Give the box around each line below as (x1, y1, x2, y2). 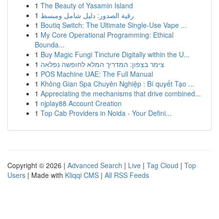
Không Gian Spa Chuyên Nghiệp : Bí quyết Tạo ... (41, 79, 194, 88)
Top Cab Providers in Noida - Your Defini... (41, 108, 172, 118)
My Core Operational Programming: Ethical (41, 30, 174, 40)
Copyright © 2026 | (7, 160, 67, 170)
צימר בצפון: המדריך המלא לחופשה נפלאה (41, 59, 164, 69)
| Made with (25, 170, 65, 180)
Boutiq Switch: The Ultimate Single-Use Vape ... (41, 20, 187, 30)
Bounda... (35, 40, 65, 49)
